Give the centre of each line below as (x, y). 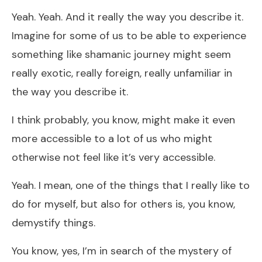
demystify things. (54, 223)
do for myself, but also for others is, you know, (123, 204)
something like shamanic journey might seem (121, 54)
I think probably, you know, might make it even (123, 120)
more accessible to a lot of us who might (112, 138)
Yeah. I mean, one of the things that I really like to (131, 185)
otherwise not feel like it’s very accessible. (113, 157)
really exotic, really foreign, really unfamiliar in (122, 73)
